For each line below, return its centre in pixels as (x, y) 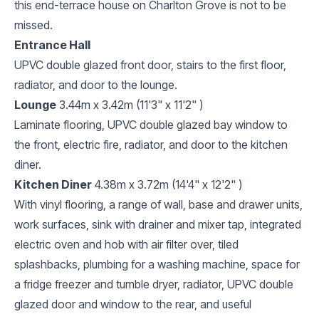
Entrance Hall (52, 45)
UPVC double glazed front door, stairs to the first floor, (150, 64)
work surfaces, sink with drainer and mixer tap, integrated (158, 224)
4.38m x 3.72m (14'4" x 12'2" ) (168, 184)
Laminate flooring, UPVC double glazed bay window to (151, 124)
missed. (33, 25)
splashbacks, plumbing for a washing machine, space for (157, 264)
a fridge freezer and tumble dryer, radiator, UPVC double (154, 284)
